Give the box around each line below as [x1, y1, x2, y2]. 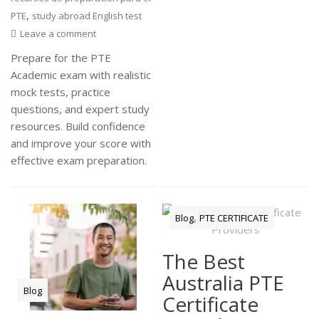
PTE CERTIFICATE [199, 211, 269, 224]
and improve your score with [11, 136, 152, 150]
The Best [162, 247, 246, 275]
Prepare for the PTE [11, 51, 112, 65]
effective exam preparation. [11, 153, 147, 167]
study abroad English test [32, 9, 142, 22]
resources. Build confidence [11, 119, 146, 133]
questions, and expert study [11, 102, 150, 116]
